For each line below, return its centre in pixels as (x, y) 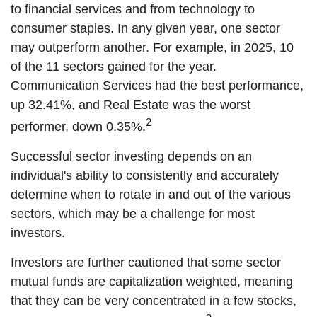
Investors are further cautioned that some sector (146, 263)
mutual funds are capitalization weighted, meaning (152, 282)
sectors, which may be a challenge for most (133, 214)
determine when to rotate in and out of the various (151, 195)
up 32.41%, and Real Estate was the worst (131, 105)
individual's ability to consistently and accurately (145, 175)
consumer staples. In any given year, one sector (145, 28)
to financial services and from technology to (133, 9)
